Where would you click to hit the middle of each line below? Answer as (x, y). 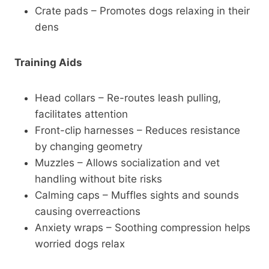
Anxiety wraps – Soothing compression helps (143, 227)
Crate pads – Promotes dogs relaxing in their (142, 11)
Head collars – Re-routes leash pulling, (128, 98)
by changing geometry (89, 146)
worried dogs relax (80, 243)
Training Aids (48, 62)
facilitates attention (81, 114)
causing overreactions (88, 211)
